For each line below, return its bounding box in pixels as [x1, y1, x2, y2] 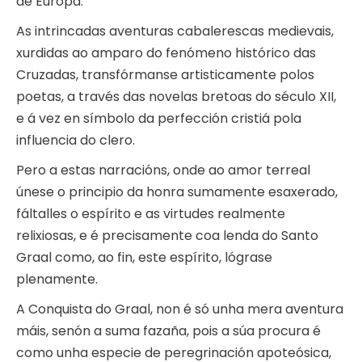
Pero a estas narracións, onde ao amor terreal [16, 161, 310, 180]
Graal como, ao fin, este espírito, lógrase [16, 248, 272, 267]
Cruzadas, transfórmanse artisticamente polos [16, 65, 314, 85]
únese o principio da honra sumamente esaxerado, [16, 183, 338, 202]
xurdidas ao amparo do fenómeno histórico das [16, 44, 316, 63]
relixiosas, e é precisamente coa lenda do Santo [16, 226, 318, 246]
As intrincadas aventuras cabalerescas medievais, [16, 22, 334, 41]
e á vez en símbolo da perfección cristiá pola [16, 109, 301, 128]
